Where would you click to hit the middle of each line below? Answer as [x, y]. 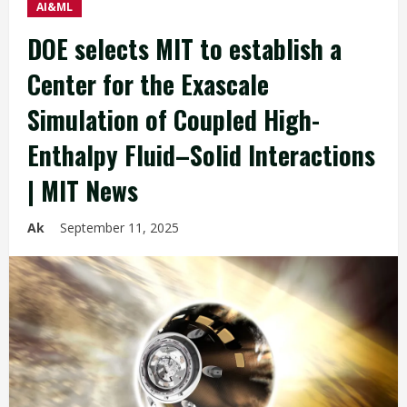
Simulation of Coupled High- [174, 119]
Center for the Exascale [148, 84]
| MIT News [83, 190]
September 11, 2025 [121, 228]
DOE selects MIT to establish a [184, 49]
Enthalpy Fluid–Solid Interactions [201, 155]
